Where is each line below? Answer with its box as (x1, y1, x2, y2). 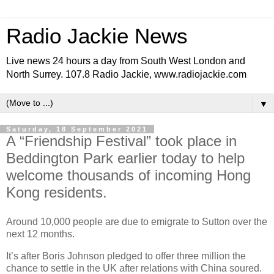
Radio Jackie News (6, 24, 188, 48)
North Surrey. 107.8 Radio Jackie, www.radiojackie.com (6, 69, 246, 80)
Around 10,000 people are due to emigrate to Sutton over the (6, 216, 267, 227)
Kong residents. (6, 184, 107, 201)
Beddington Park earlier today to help (6, 150, 245, 166)
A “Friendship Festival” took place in (6, 133, 237, 149)
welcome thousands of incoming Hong (6, 167, 251, 183)
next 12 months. (6, 228, 75, 239)
